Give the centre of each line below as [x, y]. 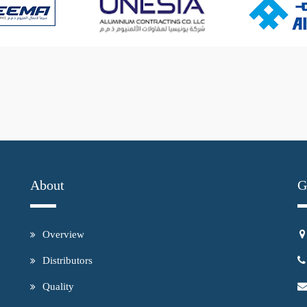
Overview [63, 235]
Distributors [67, 261]
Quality [58, 287]
